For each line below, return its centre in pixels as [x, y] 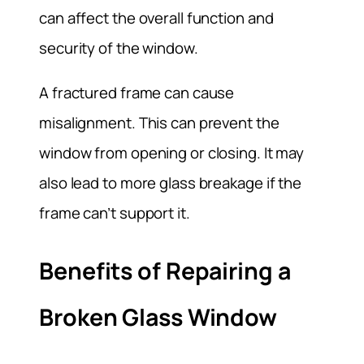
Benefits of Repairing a [165, 271]
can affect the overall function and [156, 17]
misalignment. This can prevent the [159, 123]
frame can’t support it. [115, 213]
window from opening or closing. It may [172, 153]
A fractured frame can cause [137, 93]
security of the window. [119, 48]
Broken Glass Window [158, 317]
